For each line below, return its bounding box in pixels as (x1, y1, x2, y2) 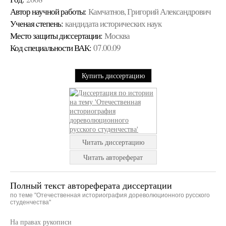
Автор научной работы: (10, 6, 86, 17)
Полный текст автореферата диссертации (10, 179, 172, 191)
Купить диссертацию (81, 71, 145, 80)
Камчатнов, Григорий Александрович (88, 6, 211, 17)
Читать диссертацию (82, 137, 144, 147)
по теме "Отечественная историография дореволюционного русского (10, 192, 210, 199)
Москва (104, 30, 130, 41)
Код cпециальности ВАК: (10, 42, 91, 53)
